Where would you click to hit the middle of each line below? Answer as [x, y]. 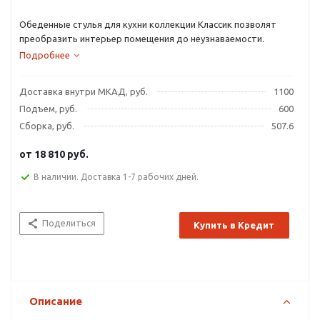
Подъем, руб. [48, 109]
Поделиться [69, 223]
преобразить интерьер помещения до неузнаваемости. [142, 39]
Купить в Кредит [234, 225]
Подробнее [45, 55]
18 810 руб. [61, 155]
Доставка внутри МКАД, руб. [84, 91]
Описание [56, 301]
